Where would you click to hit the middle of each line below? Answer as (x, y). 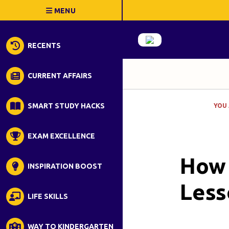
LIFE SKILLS (48, 196)
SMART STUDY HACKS (66, 106)
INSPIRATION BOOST (65, 166)
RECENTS (44, 45)
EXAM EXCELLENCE (61, 136)
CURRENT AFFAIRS (60, 76)
